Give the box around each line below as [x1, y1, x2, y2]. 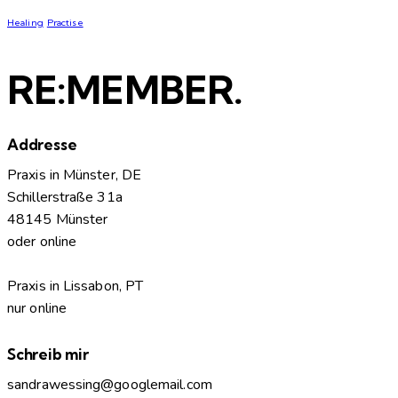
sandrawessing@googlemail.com [7, 375, 212, 395]
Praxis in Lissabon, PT [7, 276, 144, 297]
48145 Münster [7, 210, 108, 230]
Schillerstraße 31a [7, 187, 123, 208]
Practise [46, 15, 84, 28]
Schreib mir [7, 344, 89, 363]
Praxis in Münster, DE [7, 165, 142, 186]
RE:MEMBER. [7, 65, 243, 115]
